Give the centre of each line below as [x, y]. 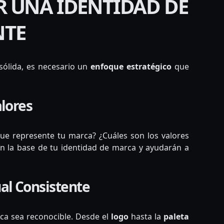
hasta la [146, 217]
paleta [176, 217]
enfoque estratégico [131, 67]
